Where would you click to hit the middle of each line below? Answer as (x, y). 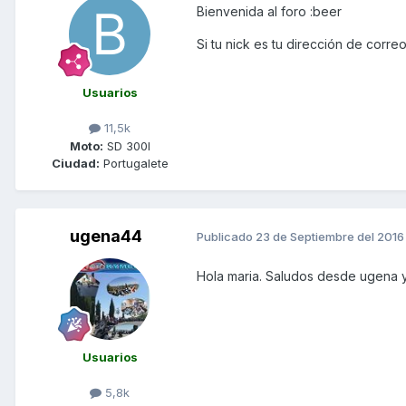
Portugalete (134, 163)
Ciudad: (75, 163)
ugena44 (106, 236)
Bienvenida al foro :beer (269, 12)
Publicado (226, 237)
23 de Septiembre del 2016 (330, 237)
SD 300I (126, 145)
